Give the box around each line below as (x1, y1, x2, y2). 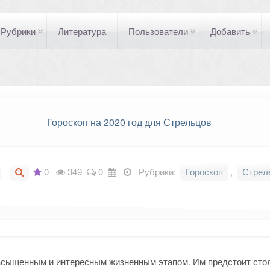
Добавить (210, 25, 250, 37)
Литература (58, 25, 106, 37)
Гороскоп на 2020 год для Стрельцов (46, 115, 212, 129)
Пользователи (128, 25, 188, 37)
